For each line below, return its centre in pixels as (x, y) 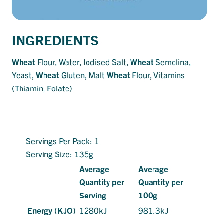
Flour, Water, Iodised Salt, (83, 62)
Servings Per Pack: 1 (63, 141)
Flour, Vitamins (157, 75)
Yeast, (24, 75)
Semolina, (172, 62)
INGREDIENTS (55, 40)
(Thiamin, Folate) (42, 88)
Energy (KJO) (52, 210)
